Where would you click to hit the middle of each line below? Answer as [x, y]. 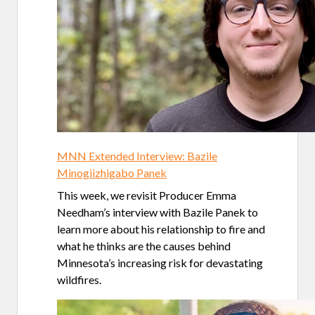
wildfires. [79, 280]
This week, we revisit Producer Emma [147, 195]
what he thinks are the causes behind [144, 246]
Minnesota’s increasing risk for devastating [160, 263]
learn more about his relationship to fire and [161, 229]
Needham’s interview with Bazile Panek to [157, 212]
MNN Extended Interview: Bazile [137, 156]
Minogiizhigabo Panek [112, 173]
